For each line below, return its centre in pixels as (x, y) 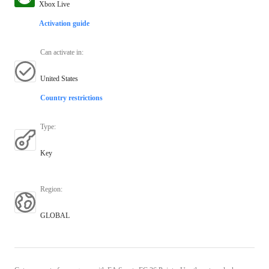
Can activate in (61, 52)
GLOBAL (55, 215)
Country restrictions (71, 98)
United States (59, 78)
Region (50, 189)
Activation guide (64, 23)
